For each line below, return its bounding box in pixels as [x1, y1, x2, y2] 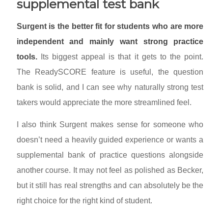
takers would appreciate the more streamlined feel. [16, 98, 192, 107]
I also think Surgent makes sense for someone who [16, 120, 204, 129]
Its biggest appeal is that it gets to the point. [37, 53, 204, 61]
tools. [16, 53, 37, 61]
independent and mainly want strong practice [16, 37, 204, 46]
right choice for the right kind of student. [16, 196, 152, 205]
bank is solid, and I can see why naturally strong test [16, 83, 204, 91]
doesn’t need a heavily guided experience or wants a [16, 135, 204, 144]
